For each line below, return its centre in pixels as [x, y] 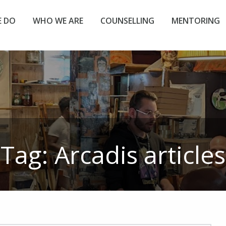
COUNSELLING [127, 21]
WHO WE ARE [58, 21]
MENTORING [196, 21]
